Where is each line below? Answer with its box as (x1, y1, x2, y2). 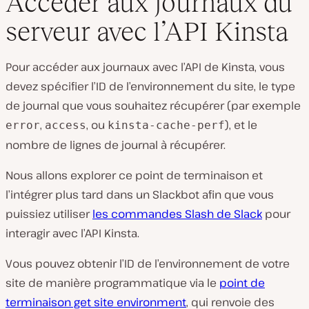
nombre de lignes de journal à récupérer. (6, 137, 226, 152)
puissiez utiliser (6, 206, 92, 221)
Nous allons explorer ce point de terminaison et (6, 167, 263, 183)
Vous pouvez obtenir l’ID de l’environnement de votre (6, 255, 290, 271)
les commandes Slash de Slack (92, 206, 262, 221)
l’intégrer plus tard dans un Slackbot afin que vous (6, 186, 274, 202)
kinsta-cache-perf (108, 118, 225, 132)
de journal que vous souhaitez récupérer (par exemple (6, 97, 301, 113)
